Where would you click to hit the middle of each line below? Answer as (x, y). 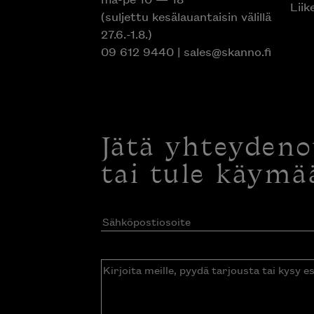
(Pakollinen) (217, 220)
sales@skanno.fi (227, 52)
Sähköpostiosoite (144, 220)
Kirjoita (119, 267)
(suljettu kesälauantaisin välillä (186, 16)
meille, (116, 284)
